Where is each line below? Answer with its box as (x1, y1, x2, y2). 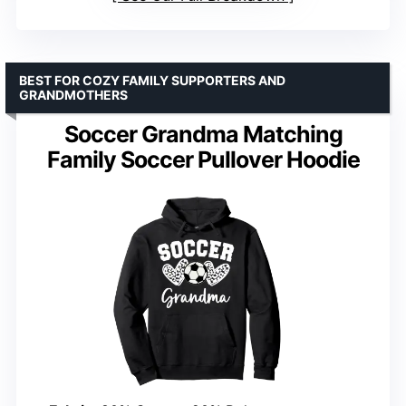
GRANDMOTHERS (19, 87, 128, 103)
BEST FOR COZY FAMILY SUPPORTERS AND (19, 72, 285, 89)
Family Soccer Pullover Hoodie (46, 146, 360, 174)
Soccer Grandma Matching (63, 121, 343, 149)
